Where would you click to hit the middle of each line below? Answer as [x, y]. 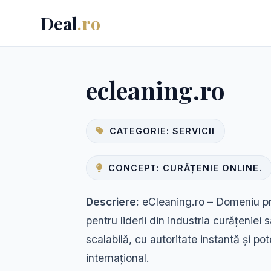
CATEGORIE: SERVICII [162, 131]
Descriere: [113, 202]
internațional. [118, 258]
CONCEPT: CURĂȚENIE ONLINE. [185, 168]
